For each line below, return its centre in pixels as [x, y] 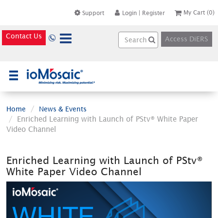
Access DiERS [186, 39]
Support [93, 13]
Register [154, 13]
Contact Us [24, 36]
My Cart [194, 12]
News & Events [63, 109]
